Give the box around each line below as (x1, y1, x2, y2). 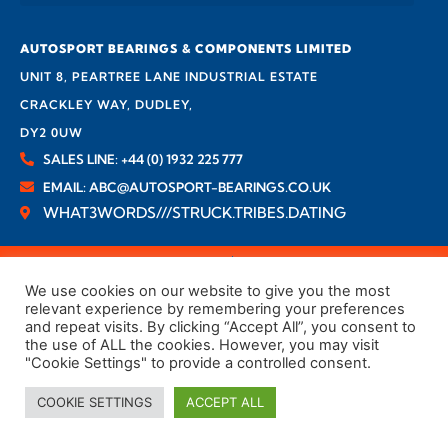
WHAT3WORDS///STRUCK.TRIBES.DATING (42, 203, 346, 223)
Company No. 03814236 (73, 258, 232, 276)
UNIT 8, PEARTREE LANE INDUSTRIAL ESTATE (20, 69, 318, 85)
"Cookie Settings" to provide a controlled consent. (25, 354, 371, 372)
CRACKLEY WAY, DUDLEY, (20, 97, 193, 113)
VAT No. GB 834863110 (232, 258, 375, 276)
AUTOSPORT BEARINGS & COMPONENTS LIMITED (20, 41, 352, 57)
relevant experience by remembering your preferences (25, 300, 405, 318)
